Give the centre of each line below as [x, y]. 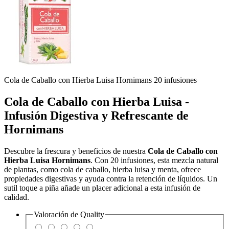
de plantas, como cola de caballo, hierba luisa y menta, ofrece [102, 170]
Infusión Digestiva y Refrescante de [96, 116]
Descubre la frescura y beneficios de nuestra [76, 151]
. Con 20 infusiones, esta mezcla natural [154, 161]
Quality [92, 215]
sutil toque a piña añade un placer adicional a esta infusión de [102, 188]
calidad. [17, 197]
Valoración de [57, 215]
